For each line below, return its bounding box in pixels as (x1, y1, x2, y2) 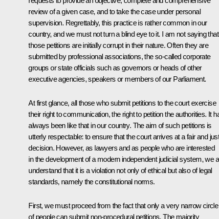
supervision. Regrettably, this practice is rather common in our (28, 18, 207, 27)
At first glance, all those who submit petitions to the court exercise (28, 98, 216, 107)
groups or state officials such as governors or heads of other (28, 63, 202, 72)
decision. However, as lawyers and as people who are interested (28, 143, 215, 152)
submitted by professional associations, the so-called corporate (28, 52, 211, 61)
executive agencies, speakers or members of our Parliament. (28, 74, 206, 83)
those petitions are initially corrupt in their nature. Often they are (28, 41, 208, 49)
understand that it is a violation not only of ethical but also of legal (28, 166, 212, 175)
